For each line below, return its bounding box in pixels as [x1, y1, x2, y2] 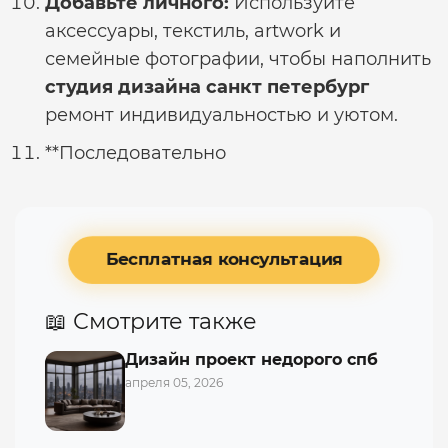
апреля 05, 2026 [125, 375, 223, 390]
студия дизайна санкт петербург [45, 76, 369, 98]
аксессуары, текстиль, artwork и [45, 20, 341, 42]
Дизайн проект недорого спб [125, 350, 378, 369]
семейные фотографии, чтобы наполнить [45, 48, 431, 70]
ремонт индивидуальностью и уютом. [45, 104, 398, 126]
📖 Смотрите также [45, 308, 257, 335]
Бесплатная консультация [109, 249, 339, 270]
